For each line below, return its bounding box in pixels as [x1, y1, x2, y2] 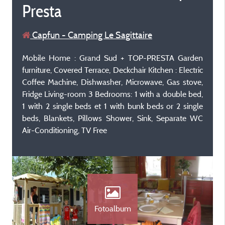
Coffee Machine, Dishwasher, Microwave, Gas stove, [22, 77, 203, 87]
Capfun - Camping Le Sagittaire [30, 29, 152, 41]
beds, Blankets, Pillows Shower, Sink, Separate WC [22, 113, 203, 123]
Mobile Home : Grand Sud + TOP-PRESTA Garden [22, 53, 203, 63]
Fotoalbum [94, 203, 131, 213]
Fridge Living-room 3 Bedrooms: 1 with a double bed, [22, 89, 203, 99]
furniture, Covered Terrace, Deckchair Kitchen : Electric [22, 65, 203, 75]
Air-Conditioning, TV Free [22, 125, 107, 135]
